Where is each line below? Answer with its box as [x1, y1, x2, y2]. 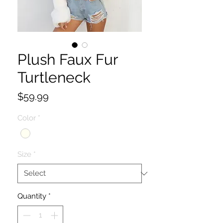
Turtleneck [17, 69, 91, 86]
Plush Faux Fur [17, 51, 118, 68]
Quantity [17, 192, 46, 201]
